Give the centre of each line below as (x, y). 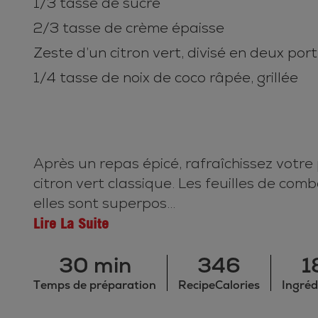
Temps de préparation (95, 285)
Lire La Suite (71, 224)
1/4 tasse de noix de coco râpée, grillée (166, 78)
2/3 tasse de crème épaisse (129, 28)
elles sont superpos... (104, 204)
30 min (95, 265)
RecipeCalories (219, 285)
